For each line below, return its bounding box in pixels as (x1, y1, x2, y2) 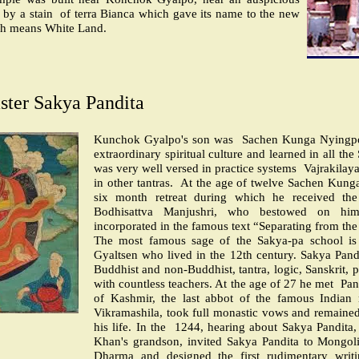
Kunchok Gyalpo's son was (94, 133, 234, 146)
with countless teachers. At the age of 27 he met (94, 277, 334, 290)
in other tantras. (94, 176, 173, 189)
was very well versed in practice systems (94, 162, 297, 175)
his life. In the (94, 321, 166, 333)
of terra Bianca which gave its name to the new (60, 7, 301, 20)
